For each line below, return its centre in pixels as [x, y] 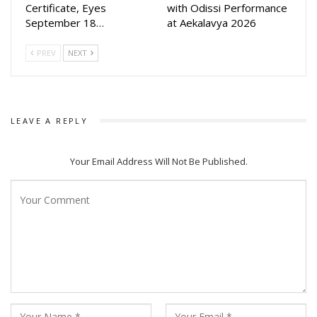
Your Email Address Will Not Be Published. [158, 162]
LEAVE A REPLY [50, 120]
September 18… [65, 22]
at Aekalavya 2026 [212, 22]
